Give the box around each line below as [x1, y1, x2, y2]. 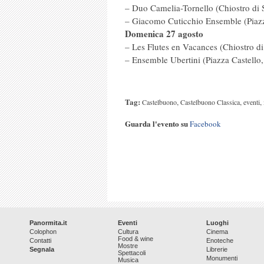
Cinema [206, 228, 228, 235]
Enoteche [206, 237, 233, 244]
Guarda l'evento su [125, 118, 188, 129]
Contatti [29, 237, 51, 244]
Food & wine [118, 235, 153, 242]
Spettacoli [118, 249, 146, 256]
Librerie [206, 246, 227, 253]
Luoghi [206, 219, 229, 226]
